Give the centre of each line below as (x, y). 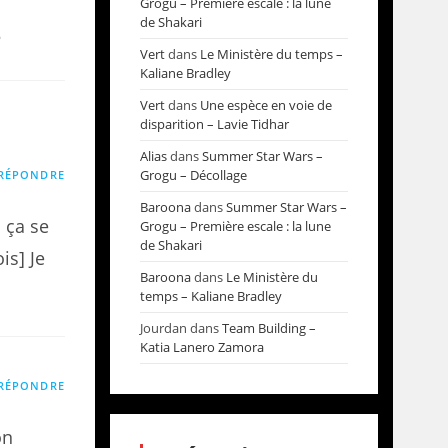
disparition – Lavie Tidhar (214, 124)
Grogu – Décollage (193, 175)
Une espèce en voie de (265, 105)
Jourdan (163, 328)
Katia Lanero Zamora (201, 347)
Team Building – (268, 328)
